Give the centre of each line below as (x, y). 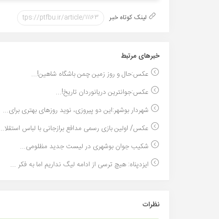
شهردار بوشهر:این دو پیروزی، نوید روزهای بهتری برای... (77, 110)
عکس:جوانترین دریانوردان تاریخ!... (103, 92)
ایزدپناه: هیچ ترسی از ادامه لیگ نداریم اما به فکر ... (80, 164)
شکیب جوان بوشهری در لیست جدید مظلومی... (85, 146)
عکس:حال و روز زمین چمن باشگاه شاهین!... (91, 74)
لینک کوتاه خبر (129, 18)
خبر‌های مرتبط (140, 56)
